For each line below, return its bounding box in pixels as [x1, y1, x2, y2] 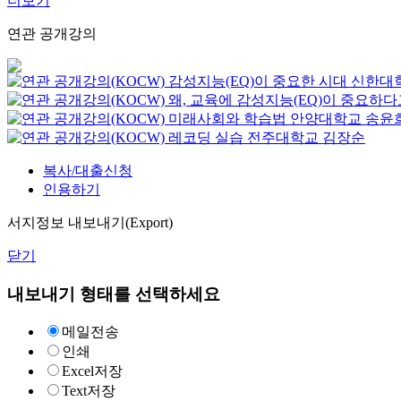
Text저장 [62, 383, 115, 399]
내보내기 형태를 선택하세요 [7, 284, 220, 303]
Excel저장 [62, 363, 123, 380]
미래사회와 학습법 [168, 111, 286, 126]
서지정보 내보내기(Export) [7, 215, 173, 230]
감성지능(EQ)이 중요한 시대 [168, 73, 347, 89]
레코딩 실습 [168, 130, 243, 145]
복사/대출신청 [43, 163, 132, 178]
